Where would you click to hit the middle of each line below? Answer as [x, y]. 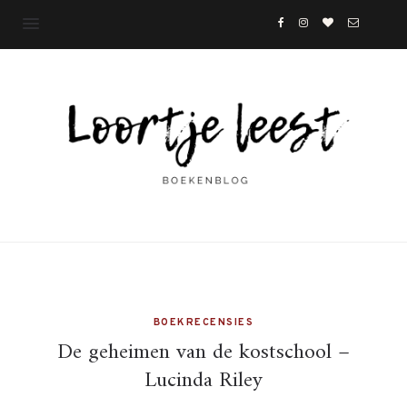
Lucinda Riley [203, 380]
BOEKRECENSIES [203, 322]
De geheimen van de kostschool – [203, 352]
